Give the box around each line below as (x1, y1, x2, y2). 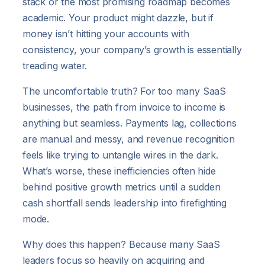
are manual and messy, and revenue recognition (22, 132, 235, 145)
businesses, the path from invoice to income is (22, 101, 226, 113)
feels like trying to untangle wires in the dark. (22, 148, 218, 161)
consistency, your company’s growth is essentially (22, 43, 242, 56)
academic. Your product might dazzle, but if (22, 11, 214, 24)
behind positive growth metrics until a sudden (22, 180, 221, 193)
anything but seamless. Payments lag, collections (22, 117, 237, 129)
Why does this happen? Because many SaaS (22, 238, 220, 250)
